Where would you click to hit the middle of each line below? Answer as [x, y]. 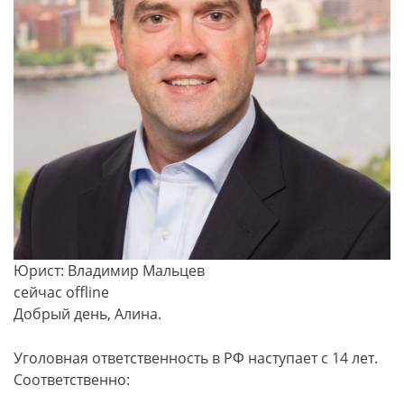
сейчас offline [61, 292]
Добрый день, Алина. [87, 313]
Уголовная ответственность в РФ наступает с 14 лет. [196, 358]
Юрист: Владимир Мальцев [109, 270]
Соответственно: [72, 379]
